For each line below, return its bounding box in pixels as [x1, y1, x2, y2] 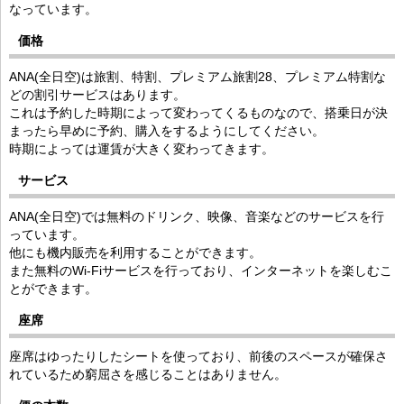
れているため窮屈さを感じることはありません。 [9, 366, 287, 381]
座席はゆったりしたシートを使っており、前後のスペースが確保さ [9, 348, 388, 363]
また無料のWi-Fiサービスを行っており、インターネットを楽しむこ [9, 262, 392, 278]
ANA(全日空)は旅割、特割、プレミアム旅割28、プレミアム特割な [9, 69, 386, 84]
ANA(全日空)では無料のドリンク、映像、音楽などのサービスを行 [9, 208, 384, 224]
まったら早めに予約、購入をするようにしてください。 [9, 123, 325, 138]
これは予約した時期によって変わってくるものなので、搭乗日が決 [9, 105, 388, 120]
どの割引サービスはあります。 [9, 87, 186, 102]
